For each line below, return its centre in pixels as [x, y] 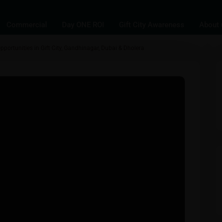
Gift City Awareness [152, 25]
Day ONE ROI [83, 25]
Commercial [27, 25]
